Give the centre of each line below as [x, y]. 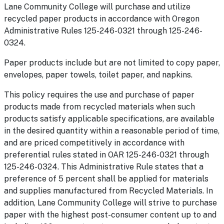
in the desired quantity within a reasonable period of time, [112, 131]
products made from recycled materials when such [99, 107]
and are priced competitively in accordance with [94, 143]
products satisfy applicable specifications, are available [109, 119]
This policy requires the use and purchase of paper [99, 95]
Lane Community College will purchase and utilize [97, 7]
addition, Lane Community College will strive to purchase [110, 203]
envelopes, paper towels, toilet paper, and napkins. [98, 75]
